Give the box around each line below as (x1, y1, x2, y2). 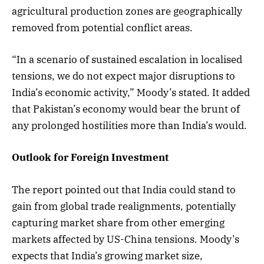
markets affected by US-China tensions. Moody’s (12, 232, 239, 246)
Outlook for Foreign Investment (12, 151, 169, 164)
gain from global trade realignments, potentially (12, 199, 236, 213)
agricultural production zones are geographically (12, 5, 242, 18)
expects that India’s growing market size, (12, 249, 203, 262)
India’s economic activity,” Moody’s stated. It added (12, 86, 250, 100)
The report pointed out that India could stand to (12, 183, 236, 196)
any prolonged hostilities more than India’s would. (12, 119, 247, 133)
